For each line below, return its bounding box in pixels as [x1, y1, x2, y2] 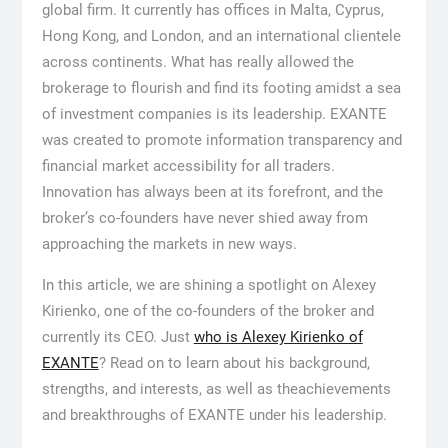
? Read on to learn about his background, [98, 353, 370, 372]
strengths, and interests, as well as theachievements [41, 379, 391, 398]
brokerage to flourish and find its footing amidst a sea [41, 78, 401, 97]
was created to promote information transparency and [41, 130, 402, 149]
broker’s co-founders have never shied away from [41, 208, 368, 227]
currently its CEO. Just [41, 327, 194, 346]
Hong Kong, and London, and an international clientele [41, 26, 401, 45]
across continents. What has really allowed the [41, 52, 354, 71]
